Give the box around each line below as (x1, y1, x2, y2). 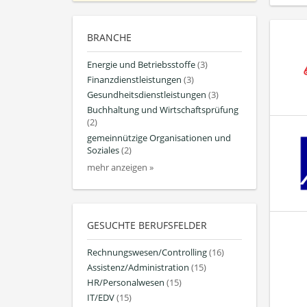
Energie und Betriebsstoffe (87, 58, 195, 71)
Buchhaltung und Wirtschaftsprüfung (87, 104, 238, 116)
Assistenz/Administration (87, 262, 189, 273)
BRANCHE (87, 30, 132, 44)
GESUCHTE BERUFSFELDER (87, 218, 207, 232)
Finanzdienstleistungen (87, 74, 182, 86)
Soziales (87, 144, 119, 156)
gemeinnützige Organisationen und (87, 132, 231, 144)
